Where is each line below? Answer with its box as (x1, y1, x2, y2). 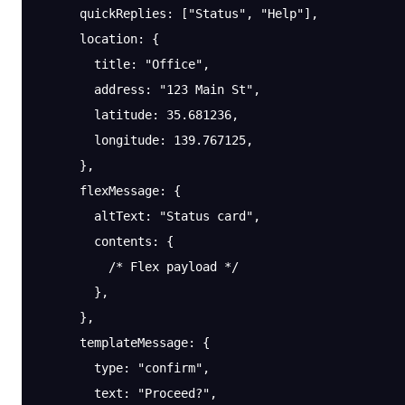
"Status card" (159, 209, 253, 223)
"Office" (145, 57, 202, 71)
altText (36, 209, 145, 223)
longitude (36, 133, 159, 147)
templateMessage (36, 335, 188, 350)
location (36, 32, 137, 46)
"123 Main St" (159, 82, 253, 97)
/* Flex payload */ (36, 259, 239, 274)
